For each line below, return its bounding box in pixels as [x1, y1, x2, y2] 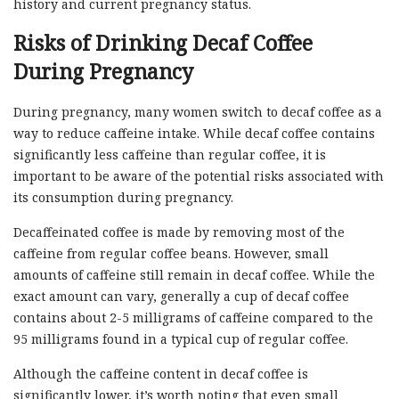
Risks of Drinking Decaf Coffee [13, 28, 313, 58]
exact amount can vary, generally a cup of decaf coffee [13, 288, 349, 305]
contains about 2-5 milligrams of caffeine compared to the [13, 309, 373, 327]
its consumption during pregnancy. [13, 189, 233, 207]
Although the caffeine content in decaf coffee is [13, 365, 308, 383]
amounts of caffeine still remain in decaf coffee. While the [13, 266, 375, 284]
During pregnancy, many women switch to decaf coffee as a [13, 103, 382, 121]
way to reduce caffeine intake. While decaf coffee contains [13, 125, 375, 142]
